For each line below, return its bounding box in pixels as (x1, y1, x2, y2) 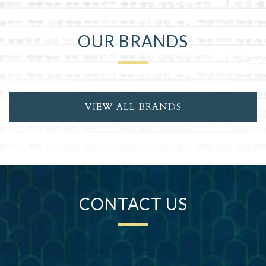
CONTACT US (78, 194, 188, 214)
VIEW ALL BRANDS (84, 100, 182, 113)
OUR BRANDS (78, 30, 188, 51)
